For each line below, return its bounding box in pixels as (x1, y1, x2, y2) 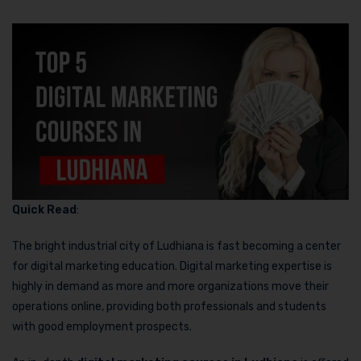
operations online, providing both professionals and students (12, 299, 326, 313)
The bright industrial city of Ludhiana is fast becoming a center (12, 239, 341, 253)
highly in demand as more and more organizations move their (12, 279, 329, 293)
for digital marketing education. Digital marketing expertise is (12, 259, 332, 273)
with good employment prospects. (12, 319, 192, 334)
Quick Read (12, 202, 77, 217)
